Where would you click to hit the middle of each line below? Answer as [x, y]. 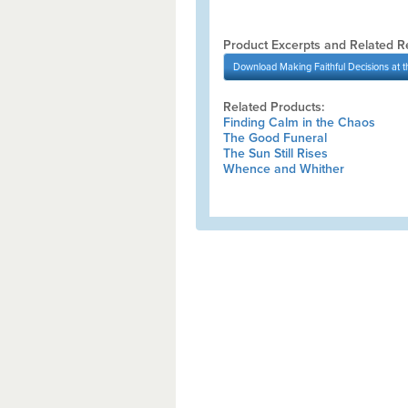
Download [256, 67]
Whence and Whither [283, 169]
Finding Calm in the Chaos [299, 122]
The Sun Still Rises [275, 153]
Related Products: [273, 107]
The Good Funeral [275, 138]
